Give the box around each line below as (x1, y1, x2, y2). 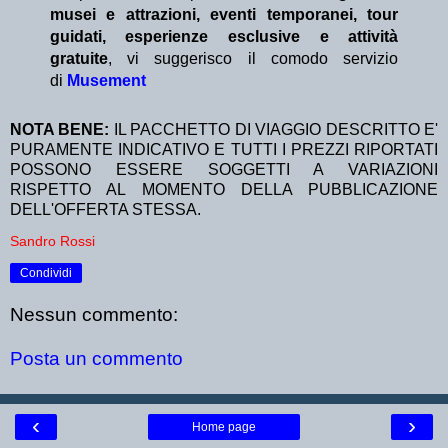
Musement (66, 71, 146, 89)
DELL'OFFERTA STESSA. (10, 200, 201, 218)
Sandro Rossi (10, 232, 95, 249)
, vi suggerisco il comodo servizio (107, 49, 399, 67)
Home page (192, 420, 256, 435)
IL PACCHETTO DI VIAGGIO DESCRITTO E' (113, 120, 439, 138)
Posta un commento (10, 348, 183, 370)
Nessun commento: (10, 304, 178, 326)
